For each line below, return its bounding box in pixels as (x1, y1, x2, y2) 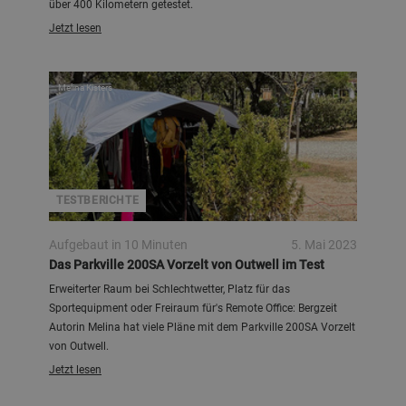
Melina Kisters (58, 82, 112, 92)
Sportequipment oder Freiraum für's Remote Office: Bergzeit (49, 302, 337, 314)
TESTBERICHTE (56, 194, 140, 207)
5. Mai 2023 (291, 237, 357, 252)
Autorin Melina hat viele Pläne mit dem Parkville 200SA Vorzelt (49, 321, 355, 333)
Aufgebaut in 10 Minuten (49, 237, 188, 252)
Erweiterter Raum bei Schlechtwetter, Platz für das (49, 283, 290, 295)
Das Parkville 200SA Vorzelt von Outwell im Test (49, 257, 324, 272)
